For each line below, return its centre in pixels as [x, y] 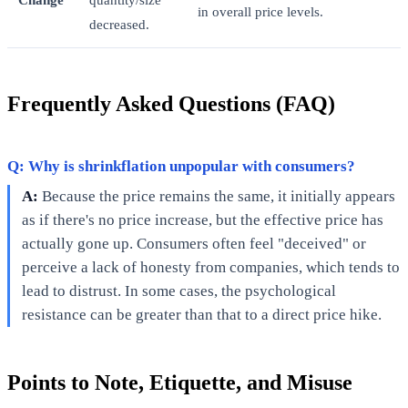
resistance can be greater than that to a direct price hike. [201, 314]
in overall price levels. [260, 11]
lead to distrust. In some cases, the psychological [178, 291]
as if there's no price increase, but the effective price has [202, 219]
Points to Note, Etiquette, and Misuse [180, 382]
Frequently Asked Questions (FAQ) [171, 103]
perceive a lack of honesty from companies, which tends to [210, 267]
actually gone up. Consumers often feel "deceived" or [194, 243]
